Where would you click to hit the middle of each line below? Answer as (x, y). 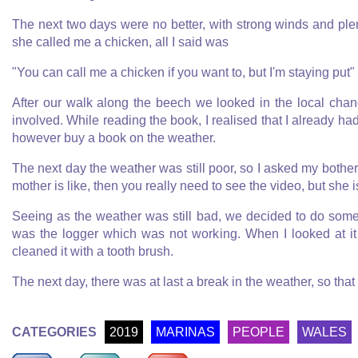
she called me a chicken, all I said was (120, 42)
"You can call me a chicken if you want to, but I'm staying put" (183, 72)
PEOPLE (259, 332)
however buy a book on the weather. (114, 138)
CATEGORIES (54, 332)
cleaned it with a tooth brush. (93, 251)
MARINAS (185, 332)
